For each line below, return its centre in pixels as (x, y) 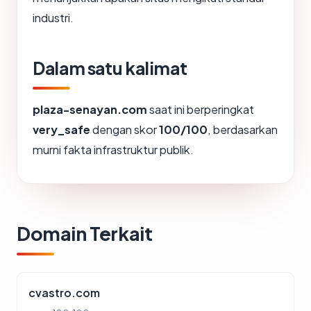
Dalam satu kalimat (110, 68)
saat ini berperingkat (201, 110)
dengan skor (125, 130)
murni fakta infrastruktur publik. (113, 150)
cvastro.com (64, 293)
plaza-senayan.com (90, 110)
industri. (53, 18)
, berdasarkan (243, 130)
